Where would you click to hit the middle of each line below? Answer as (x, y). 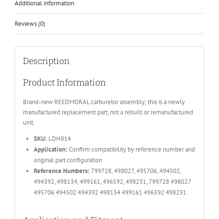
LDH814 (59, 138)
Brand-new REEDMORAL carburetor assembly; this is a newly (104, 102)
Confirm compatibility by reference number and (131, 149)
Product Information (64, 82)
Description (46, 60)
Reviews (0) (30, 24)
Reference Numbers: (61, 171)
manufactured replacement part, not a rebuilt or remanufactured (108, 112)
